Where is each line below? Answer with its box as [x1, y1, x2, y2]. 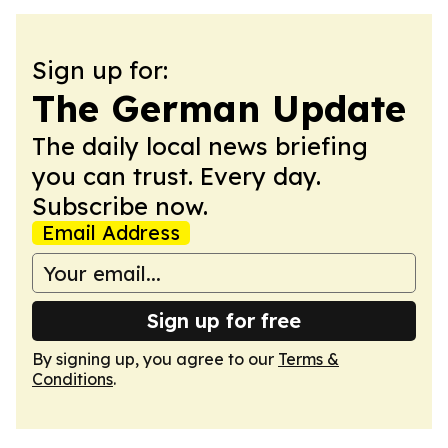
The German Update [32, 86, 406, 131]
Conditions [32, 369, 113, 389]
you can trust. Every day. [32, 161, 321, 191]
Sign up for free [147, 308, 301, 333]
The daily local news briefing [32, 131, 368, 161]
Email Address [42, 220, 180, 245]
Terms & [278, 349, 339, 369]
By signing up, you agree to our [32, 349, 278, 369]
